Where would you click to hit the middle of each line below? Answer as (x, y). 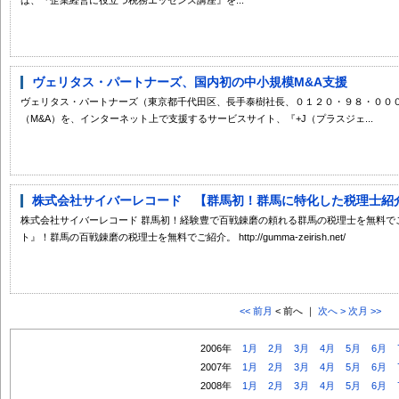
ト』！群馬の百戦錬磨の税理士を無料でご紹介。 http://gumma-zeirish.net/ (183, 236)
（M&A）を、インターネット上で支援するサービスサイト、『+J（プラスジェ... (197, 118)
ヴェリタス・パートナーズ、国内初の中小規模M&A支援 (190, 81)
